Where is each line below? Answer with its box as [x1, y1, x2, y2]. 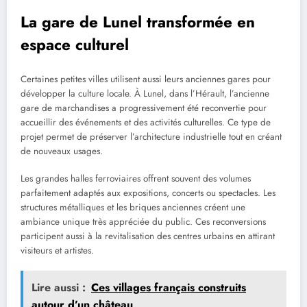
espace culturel [21, 34, 129, 56]
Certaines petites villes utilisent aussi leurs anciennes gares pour [21, 72, 271, 86]
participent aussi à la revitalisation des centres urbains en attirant [21, 229, 275, 243]
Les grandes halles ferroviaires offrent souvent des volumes [21, 171, 251, 185]
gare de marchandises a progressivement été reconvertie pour [21, 101, 267, 114]
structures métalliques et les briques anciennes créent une [21, 200, 245, 214]
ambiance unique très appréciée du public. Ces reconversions [21, 214, 266, 228]
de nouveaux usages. [21, 144, 103, 158]
